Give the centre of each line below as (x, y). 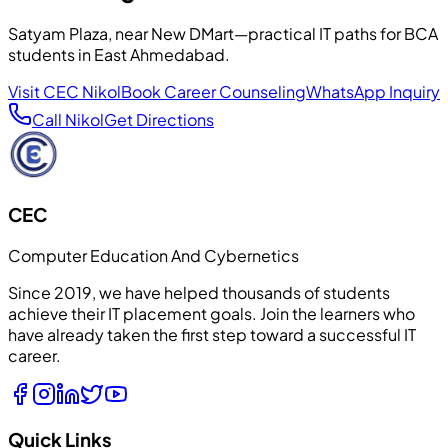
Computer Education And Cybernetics (153, 255)
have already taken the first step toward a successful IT (212, 334)
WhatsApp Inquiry (373, 92)
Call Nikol (68, 120)
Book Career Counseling (213, 92)
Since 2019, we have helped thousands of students (199, 292)
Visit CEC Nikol (64, 92)
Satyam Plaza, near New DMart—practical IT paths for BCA (223, 34)
